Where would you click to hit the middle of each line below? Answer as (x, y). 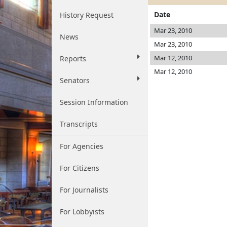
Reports (73, 59)
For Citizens (80, 168)
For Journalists (84, 190)
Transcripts (79, 124)
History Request (87, 15)
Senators (75, 80)
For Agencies (82, 146)
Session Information (94, 102)
